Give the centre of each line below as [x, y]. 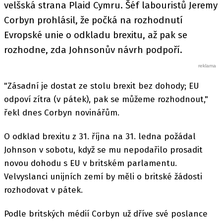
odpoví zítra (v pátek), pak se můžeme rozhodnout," [106, 99]
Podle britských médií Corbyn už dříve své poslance [106, 214]
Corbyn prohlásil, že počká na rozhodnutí [93, 20]
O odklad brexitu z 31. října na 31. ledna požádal [100, 136]
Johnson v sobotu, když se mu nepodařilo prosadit [103, 150]
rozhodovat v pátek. [43, 190]
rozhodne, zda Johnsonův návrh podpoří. [93, 50]
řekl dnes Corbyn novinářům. [62, 112]
